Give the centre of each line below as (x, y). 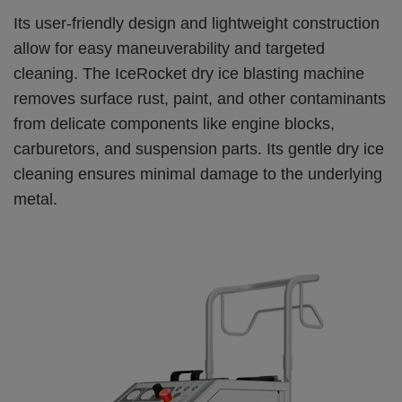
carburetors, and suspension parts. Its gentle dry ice (199, 149)
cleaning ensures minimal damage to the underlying (198, 175)
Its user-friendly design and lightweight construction (197, 24)
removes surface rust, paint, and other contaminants (200, 99)
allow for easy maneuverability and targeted (169, 49)
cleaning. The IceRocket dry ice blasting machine (189, 74)
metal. (35, 200)
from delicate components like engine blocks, (174, 124)
